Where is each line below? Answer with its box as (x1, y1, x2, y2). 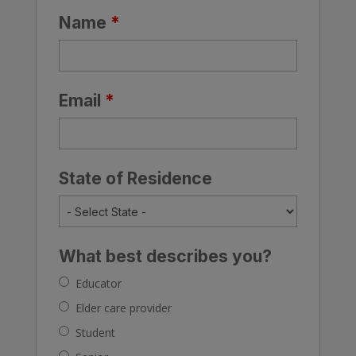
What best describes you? (58, 246, 272, 267)
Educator (75, 276, 122, 292)
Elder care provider (75, 300, 172, 316)
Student (75, 325, 115, 341)
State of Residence (58, 168, 212, 189)
